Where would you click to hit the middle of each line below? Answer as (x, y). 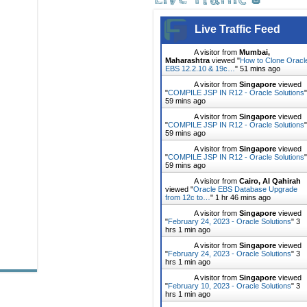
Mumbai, (255, 52)
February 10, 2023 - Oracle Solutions (230, 286)
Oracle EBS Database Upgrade (245, 189)
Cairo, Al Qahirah (270, 181)
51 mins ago (260, 69)
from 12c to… (188, 197)
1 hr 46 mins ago (243, 197)
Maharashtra (187, 60)
